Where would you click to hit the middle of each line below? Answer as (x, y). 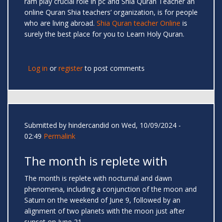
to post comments (114, 68)
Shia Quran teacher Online (139, 23)
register (71, 68)
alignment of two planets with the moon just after (105, 211)
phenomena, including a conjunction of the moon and (111, 189)
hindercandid (89, 125)
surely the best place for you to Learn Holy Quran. (109, 34)
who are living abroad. (60, 23)
